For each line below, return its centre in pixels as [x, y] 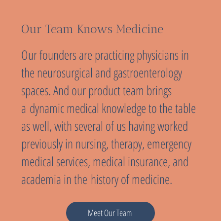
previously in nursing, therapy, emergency [106, 143]
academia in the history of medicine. [96, 179]
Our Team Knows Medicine [92, 29]
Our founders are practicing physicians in [105, 55]
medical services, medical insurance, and [105, 161]
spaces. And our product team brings [96, 90]
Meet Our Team [110, 213]
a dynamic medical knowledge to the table [108, 108]
